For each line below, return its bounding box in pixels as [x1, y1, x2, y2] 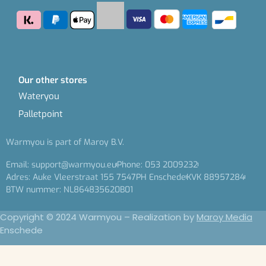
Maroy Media [197, 210, 252, 223]
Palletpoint [18, 107, 63, 120]
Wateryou [18, 90, 59, 102]
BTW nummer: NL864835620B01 [6, 183, 133, 195]
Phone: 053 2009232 [117, 159, 198, 170]
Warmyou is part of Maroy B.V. [6, 136, 124, 148]
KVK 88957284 [186, 171, 245, 183]
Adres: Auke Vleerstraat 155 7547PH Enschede [6, 171, 186, 183]
